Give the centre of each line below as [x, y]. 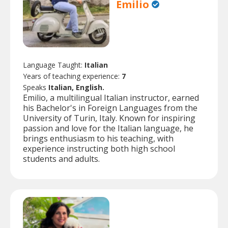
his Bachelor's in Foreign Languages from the [110, 108]
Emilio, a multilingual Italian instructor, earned [111, 98]
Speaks [36, 88]
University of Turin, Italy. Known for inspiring [109, 118]
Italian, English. [76, 88]
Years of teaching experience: [72, 76]
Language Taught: [54, 65]
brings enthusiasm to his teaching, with [98, 139]
